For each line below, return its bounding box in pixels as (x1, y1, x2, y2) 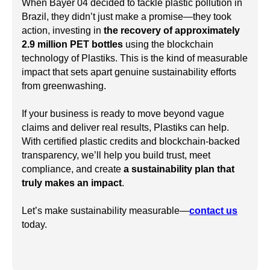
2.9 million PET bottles (22, 39, 125, 50)
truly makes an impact (22, 178, 122, 189)
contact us (189, 206, 237, 216)
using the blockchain (125, 39, 213, 50)
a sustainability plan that (124, 164, 234, 175)
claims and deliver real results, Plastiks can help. (22, 122, 231, 133)
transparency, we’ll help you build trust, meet (22, 150, 210, 161)
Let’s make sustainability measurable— (22, 206, 189, 216)
